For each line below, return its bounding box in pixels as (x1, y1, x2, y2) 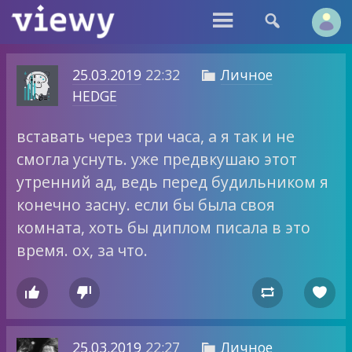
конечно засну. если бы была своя (16, 194, 276, 216)
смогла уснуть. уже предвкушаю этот (16, 148, 298, 170)
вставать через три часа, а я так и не (16, 126, 295, 148)
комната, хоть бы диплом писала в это (16, 217, 311, 239)
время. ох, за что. (16, 240, 148, 262)
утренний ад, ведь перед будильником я (16, 171, 329, 193)
